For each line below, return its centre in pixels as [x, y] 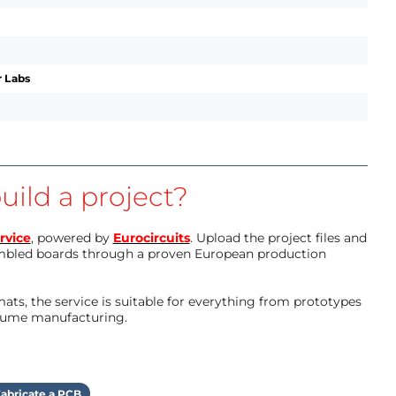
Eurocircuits [151, 237]
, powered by [72, 237]
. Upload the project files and [278, 237]
